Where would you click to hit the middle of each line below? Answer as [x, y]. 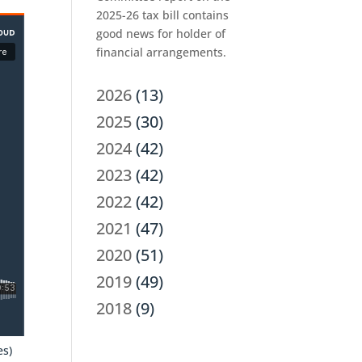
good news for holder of [161, 34]
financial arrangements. [162, 53]
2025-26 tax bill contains [163, 15]
